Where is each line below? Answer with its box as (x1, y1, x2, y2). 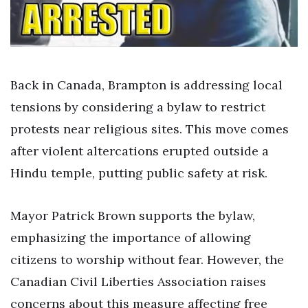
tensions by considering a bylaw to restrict (10, 99, 265, 115)
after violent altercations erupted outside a (10, 143, 269, 159)
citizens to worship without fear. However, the (10, 251, 284, 267)
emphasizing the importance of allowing (10, 229, 251, 245)
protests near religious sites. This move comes (10, 121, 289, 137)
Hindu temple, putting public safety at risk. (10, 165, 267, 181)
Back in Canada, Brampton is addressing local (10, 77, 283, 93)
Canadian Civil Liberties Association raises (10, 273, 266, 289)
